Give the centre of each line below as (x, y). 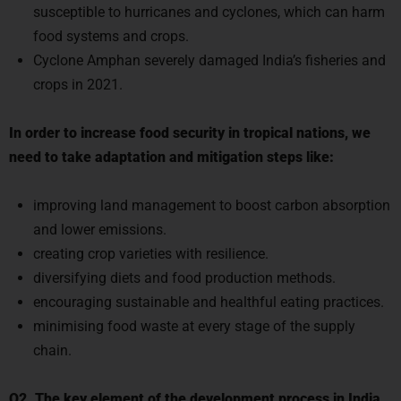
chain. (52, 345)
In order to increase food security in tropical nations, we (190, 128)
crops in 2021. (78, 79)
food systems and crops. (111, 31)
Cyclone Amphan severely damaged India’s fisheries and (209, 55)
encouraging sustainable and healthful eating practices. (209, 297)
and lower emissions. (100, 224)
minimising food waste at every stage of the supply (194, 321)
